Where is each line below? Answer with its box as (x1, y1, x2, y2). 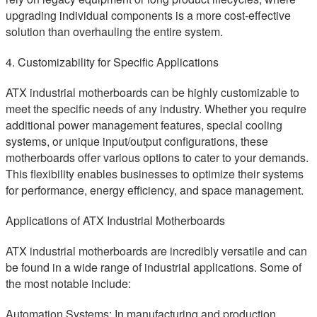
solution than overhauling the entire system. (6, 23, 223, 40)
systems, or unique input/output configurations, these (6, 133, 268, 150)
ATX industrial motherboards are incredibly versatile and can (6, 243, 307, 260)
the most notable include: (6, 275, 131, 292)
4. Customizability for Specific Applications (6, 54, 219, 71)
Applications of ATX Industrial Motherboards (6, 212, 225, 229)
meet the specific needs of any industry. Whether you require (6, 100, 306, 117)
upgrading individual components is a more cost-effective (6, 7, 291, 24)
